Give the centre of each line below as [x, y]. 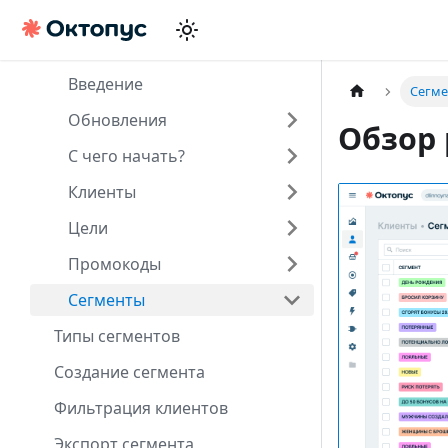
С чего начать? [126, 156]
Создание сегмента [129, 372]
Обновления [117, 120]
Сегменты [106, 300]
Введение [105, 84]
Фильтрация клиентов [141, 408]
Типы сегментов [117, 336]
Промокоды [114, 264]
